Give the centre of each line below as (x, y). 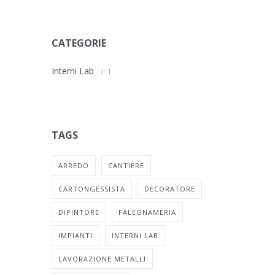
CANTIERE (126, 165)
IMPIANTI (75, 235)
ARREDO (73, 165)
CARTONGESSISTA (91, 189)
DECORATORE (169, 189)
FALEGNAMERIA (147, 212)
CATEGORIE (79, 43)
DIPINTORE (79, 212)
